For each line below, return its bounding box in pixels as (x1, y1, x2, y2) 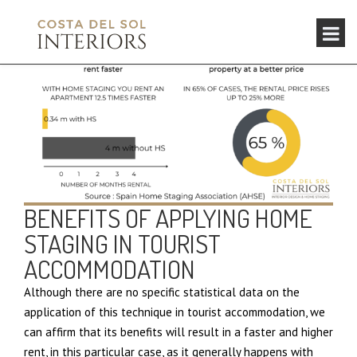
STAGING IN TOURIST (24, 227, 221, 260)
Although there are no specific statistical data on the (24, 284, 300, 300)
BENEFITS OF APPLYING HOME (24, 202, 312, 234)
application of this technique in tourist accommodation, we (24, 304, 325, 320)
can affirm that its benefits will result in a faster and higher (24, 324, 333, 339)
